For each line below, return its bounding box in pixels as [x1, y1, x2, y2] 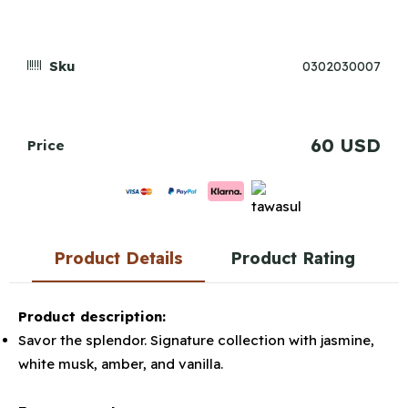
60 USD [311, 134, 381, 157]
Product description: [18, 308, 166, 325]
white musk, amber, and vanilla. [18, 355, 223, 372]
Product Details [53, 248, 183, 269]
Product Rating [229, 248, 355, 269]
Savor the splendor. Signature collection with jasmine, [18, 331, 374, 349]
